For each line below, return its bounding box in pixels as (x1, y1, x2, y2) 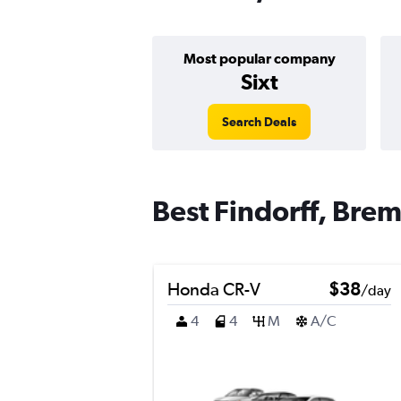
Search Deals (222, 115, 296, 129)
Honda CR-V (167, 278, 260, 299)
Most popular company (183, 50, 336, 66)
